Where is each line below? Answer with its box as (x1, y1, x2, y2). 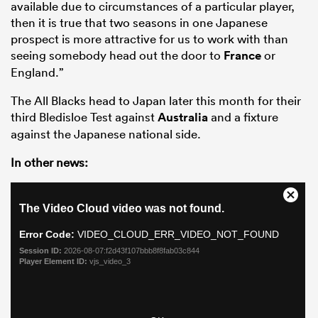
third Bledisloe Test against (11, 109, 158, 125)
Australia (158, 109, 208, 126)
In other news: (11, 155, 88, 170)
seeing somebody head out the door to (11, 48, 224, 63)
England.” (11, 65, 64, 80)
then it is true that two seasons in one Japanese (11, 15, 268, 31)
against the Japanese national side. (11, 126, 201, 142)
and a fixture (208, 109, 278, 125)
